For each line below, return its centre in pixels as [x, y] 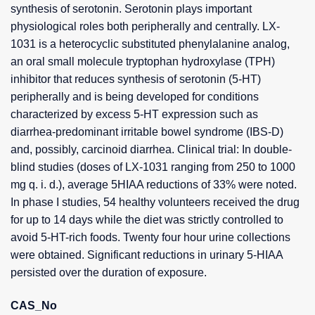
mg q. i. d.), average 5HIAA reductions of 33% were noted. [154, 184]
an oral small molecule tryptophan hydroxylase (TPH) [143, 61]
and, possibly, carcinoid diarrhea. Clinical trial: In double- [151, 149]
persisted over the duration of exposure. [109, 272]
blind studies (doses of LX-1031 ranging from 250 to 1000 [153, 167]
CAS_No [34, 305]
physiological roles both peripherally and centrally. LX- [145, 26]
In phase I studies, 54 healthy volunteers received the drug [155, 202]
